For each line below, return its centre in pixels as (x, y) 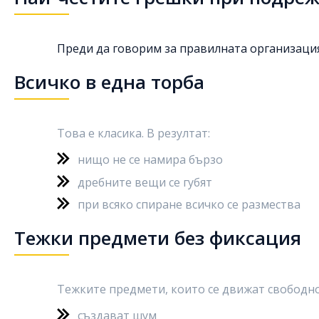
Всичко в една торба (109, 82)
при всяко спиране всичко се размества (189, 204)
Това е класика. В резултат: (134, 133)
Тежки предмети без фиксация (158, 238)
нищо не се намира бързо (150, 159)
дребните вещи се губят (145, 182)
